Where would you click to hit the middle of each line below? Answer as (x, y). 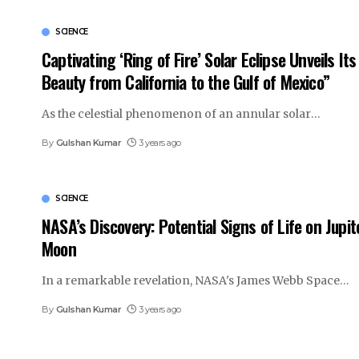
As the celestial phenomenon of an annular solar (176, 114)
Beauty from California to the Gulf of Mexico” (186, 82)
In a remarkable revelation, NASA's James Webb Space (191, 281)
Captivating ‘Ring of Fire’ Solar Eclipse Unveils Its (199, 60)
